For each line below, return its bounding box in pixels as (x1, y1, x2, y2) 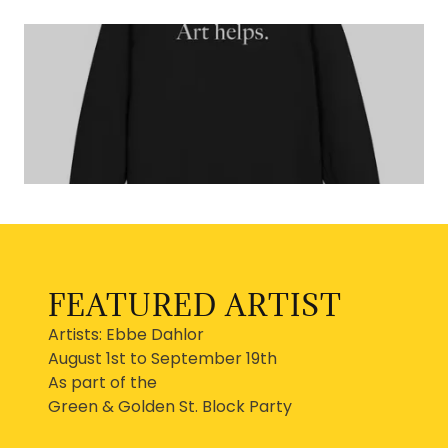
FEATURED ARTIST (48, 286, 342, 324)
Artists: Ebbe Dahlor (48, 323, 204, 346)
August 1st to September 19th (48, 347, 277, 370)
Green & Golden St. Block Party (48, 395, 292, 418)
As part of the (48, 371, 161, 394)
